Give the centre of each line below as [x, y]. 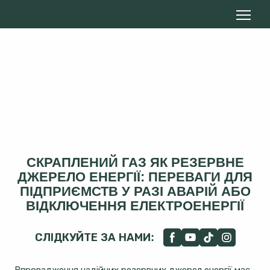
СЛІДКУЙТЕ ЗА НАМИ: [94, 237]
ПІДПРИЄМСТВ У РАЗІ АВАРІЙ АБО [135, 192]
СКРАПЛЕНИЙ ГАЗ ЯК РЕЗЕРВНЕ [135, 163]
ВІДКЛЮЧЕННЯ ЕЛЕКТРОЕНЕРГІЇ [135, 206]
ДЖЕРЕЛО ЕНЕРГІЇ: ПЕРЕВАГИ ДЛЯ [135, 177]
